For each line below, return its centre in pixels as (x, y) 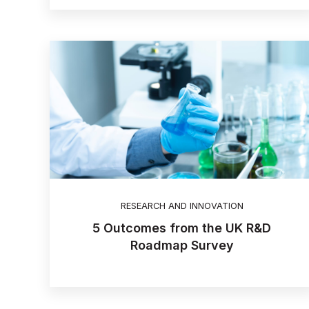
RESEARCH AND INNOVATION (182, 206)
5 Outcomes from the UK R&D (182, 228)
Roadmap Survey (182, 246)
